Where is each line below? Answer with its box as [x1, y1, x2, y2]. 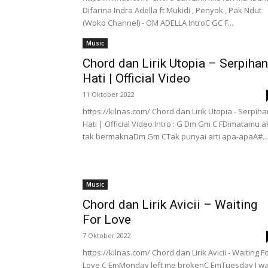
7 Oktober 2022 [83, 231, 131, 240]
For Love [83, 212, 131, 227]
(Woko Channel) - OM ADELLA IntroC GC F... [83, 17, 233, 28]
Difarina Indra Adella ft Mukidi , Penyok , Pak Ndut [83, 5, 261, 16]
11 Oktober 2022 [83, 90, 135, 99]
